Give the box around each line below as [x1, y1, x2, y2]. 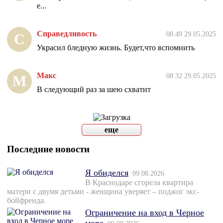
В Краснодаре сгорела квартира [85, 178, 193, 187]
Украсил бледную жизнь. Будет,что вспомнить [37, 43, 195, 52]
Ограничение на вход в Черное [85, 208, 204, 218]
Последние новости [7, 144, 90, 155]
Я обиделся [85, 168, 128, 178]
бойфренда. [7, 196, 46, 205]
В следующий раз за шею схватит [37, 85, 151, 94]
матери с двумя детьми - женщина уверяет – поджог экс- [7, 187, 199, 196]
